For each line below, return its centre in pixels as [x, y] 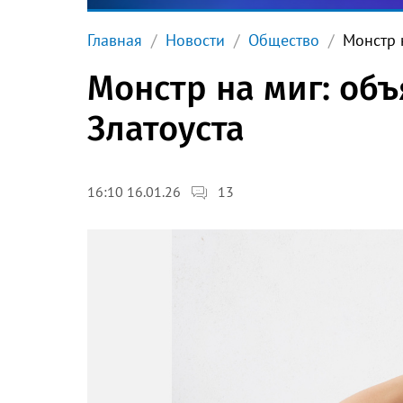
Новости [195, 40]
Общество [284, 40]
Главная [115, 40]
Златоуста [166, 129]
